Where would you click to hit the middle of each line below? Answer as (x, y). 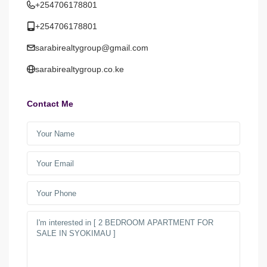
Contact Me (50, 104)
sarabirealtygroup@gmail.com (92, 48)
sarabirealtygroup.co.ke (80, 69)
